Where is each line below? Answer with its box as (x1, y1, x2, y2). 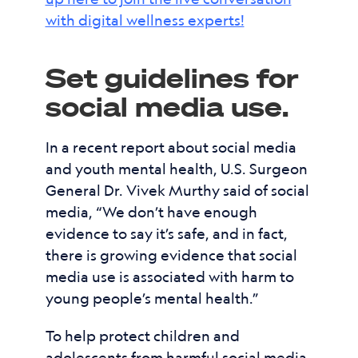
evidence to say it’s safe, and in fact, (45, 224, 288, 243)
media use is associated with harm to (45, 267, 294, 286)
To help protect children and (45, 326, 240, 345)
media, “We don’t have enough (45, 202, 257, 221)
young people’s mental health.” (45, 288, 259, 308)
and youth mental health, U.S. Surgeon (45, 159, 308, 178)
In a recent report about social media (45, 137, 296, 157)
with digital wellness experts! (45, 10, 245, 30)
